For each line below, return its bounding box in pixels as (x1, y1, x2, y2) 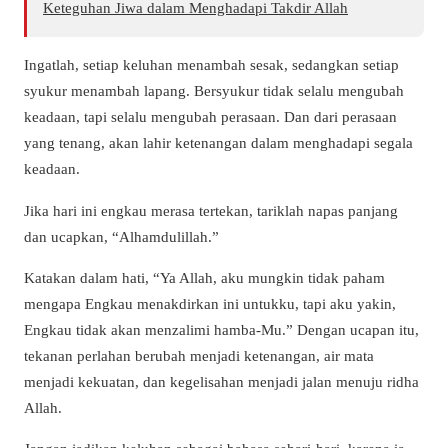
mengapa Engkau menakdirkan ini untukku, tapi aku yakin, (24, 294, 396, 312)
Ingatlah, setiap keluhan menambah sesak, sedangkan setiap (24, 56, 399, 74)
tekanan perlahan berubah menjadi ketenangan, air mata (24, 346, 374, 364)
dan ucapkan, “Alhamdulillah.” (24, 227, 219, 245)
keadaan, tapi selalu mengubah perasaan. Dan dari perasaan (24, 108, 397, 126)
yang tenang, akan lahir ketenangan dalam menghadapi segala (24, 134, 413, 152)
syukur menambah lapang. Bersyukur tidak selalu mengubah (24, 82, 404, 100)
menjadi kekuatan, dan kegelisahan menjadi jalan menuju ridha (24, 372, 419, 390)
